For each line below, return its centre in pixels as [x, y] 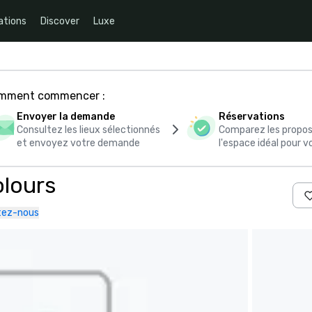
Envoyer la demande [66, 117]
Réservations [252, 117]
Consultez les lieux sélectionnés [89, 130]
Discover [60, 21]
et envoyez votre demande [79, 143]
